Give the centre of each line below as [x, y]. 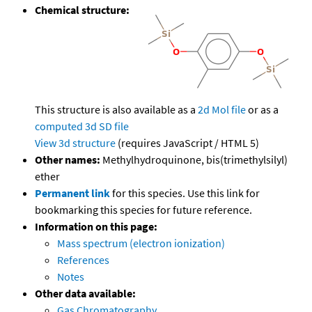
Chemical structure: [82, 10]
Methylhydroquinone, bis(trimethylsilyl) [194, 160]
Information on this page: [96, 227]
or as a [262, 110]
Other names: [68, 160]
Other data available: [85, 294]
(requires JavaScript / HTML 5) [187, 143]
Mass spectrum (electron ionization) [141, 243]
